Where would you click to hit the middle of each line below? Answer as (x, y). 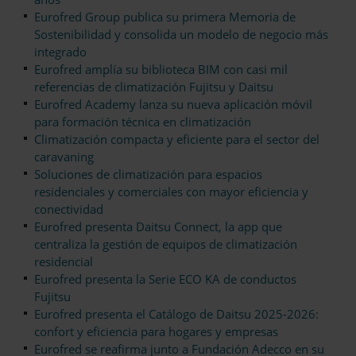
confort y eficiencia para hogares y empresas (156, 332)
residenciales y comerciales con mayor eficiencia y (171, 192)
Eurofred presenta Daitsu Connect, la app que (158, 227)
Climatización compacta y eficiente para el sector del (177, 139)
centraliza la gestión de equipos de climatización (166, 244)
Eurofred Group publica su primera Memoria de (165, 17)
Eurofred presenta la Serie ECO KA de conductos (165, 279)
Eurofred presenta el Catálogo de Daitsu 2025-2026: (176, 314)
